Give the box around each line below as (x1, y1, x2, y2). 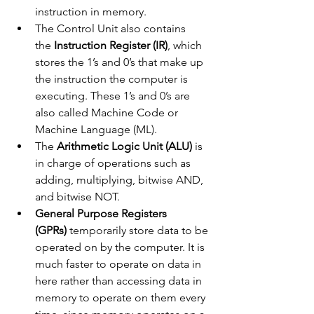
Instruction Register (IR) (51, 39, 168, 53)
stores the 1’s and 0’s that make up (35, 55, 206, 69)
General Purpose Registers (35, 207, 170, 221)
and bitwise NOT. (35, 190, 120, 204)
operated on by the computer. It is (35, 240, 207, 254)
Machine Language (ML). (35, 123, 157, 137)
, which (168, 39, 205, 53)
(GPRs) (35, 224, 67, 238)
